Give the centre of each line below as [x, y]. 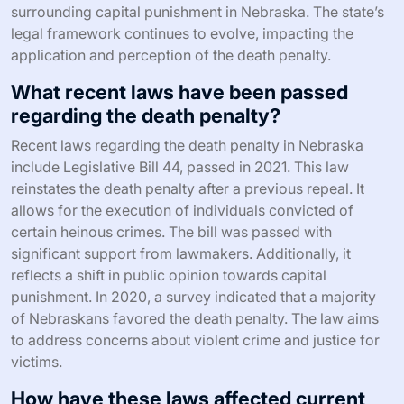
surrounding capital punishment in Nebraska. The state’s [197, 12]
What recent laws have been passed [179, 92]
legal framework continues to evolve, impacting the [182, 34]
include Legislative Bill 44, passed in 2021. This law [180, 167]
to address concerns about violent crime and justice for [195, 340]
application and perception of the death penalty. [171, 55]
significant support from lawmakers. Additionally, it [181, 254]
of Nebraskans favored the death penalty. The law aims [195, 319]
